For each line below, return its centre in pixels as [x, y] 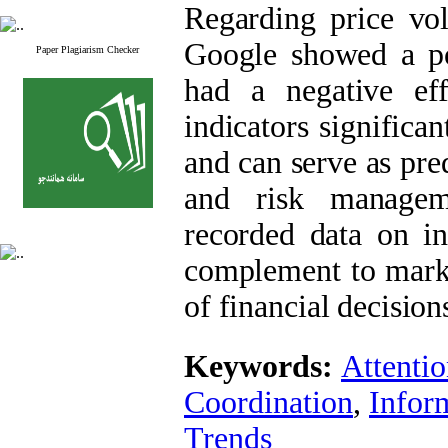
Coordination [268, 402]
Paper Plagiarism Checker [87, 49]
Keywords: [262, 366]
